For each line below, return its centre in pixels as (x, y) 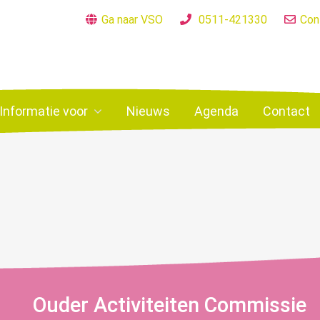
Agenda (216, 111)
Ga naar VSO (132, 20)
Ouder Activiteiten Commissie (170, 305)
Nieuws (148, 111)
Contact (286, 111)
